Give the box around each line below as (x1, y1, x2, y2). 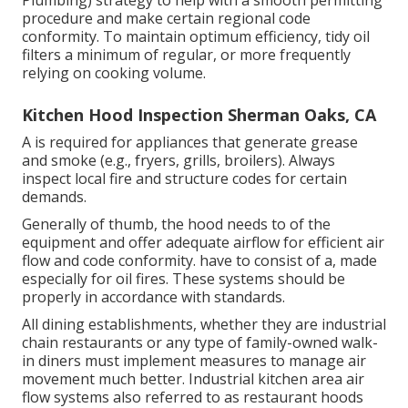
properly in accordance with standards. (22, 286, 285, 307)
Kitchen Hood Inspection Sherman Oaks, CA (22, 103, 376, 126)
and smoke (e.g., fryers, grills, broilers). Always (22, 149, 335, 170)
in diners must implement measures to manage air (22, 350, 366, 371)
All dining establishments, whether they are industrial (22, 313, 386, 334)
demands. (22, 186, 87, 207)
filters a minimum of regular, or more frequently (22, 44, 351, 65)
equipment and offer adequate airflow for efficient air (22, 231, 384, 252)
